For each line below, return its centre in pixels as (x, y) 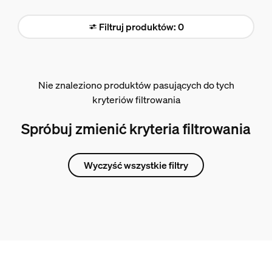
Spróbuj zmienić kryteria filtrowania (136, 129)
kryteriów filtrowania (136, 100)
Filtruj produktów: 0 (141, 27)
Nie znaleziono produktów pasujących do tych (136, 85)
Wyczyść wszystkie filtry (136, 165)
